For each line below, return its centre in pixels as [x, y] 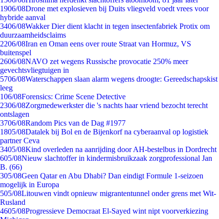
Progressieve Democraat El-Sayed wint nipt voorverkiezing [117, 211]
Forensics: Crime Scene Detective [74, 97]
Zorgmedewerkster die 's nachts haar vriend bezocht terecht [117, 105]
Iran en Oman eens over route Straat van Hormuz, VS [108, 44]
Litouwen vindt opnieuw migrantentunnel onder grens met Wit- [119, 193]
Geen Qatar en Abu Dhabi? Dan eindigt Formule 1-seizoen [112, 176]
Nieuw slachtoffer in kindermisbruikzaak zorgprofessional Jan [117, 158]
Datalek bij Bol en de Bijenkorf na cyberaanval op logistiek [117, 132]
